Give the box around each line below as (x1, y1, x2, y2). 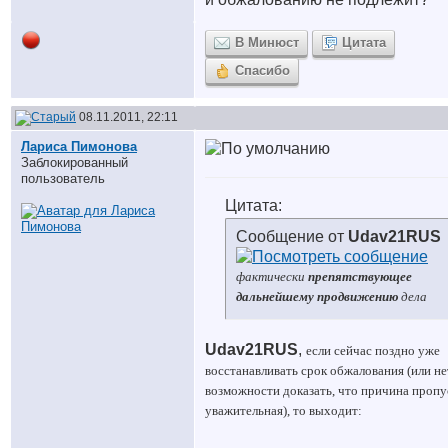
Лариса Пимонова (21, 139, 137, 154)
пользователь (21, 171, 105, 186)
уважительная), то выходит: (205, 403, 362, 418)
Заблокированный (21, 155, 128, 170)
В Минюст (235, 35, 299, 50)
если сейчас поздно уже (306, 343, 440, 358)
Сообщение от (236, 228, 348, 245)
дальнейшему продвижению (236, 289, 398, 304)
